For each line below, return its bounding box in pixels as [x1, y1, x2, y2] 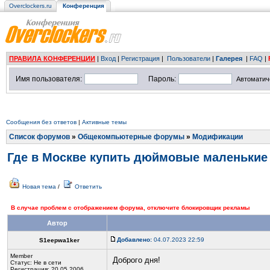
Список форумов [9, 133, 70, 141]
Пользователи [167, 55, 210, 62]
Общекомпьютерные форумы [78, 133, 184, 141]
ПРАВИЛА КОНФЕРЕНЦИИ [9, 55, 95, 62]
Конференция [63, 2, 104, 9]
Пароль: [148, 75, 176, 83]
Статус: [10, 259, 34, 266]
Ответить [75, 183, 102, 190]
